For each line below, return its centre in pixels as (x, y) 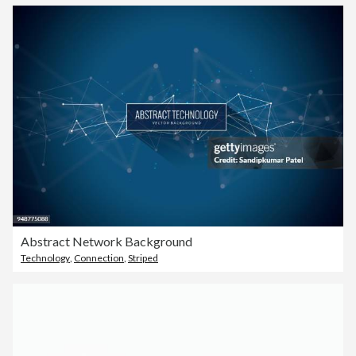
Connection (99, 257)
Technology (45, 257)
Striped (143, 257)
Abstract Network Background (106, 241)
